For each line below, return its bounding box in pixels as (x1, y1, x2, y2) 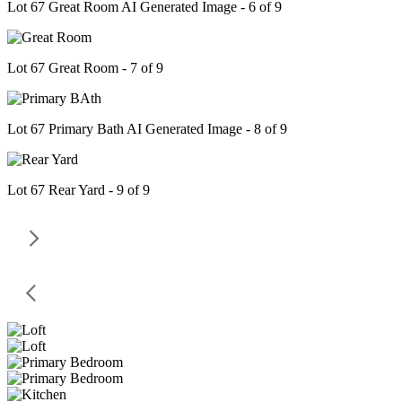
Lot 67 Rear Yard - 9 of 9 (7, 182, 150, 198)
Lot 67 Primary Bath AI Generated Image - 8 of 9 (7, 121, 287, 137)
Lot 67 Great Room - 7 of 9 (7, 60, 163, 76)
